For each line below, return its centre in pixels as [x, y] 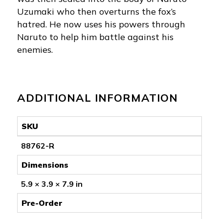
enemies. [35, 49]
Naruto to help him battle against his [95, 37]
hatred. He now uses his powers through [101, 24]
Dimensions [45, 164]
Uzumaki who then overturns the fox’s [97, 11]
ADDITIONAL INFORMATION [98, 98]
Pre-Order [42, 203]
